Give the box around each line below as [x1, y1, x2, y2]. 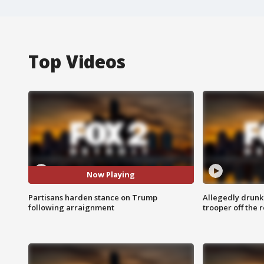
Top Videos [28, 49, 126, 74]
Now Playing [87, 169, 136, 180]
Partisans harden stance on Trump [28, 192, 157, 203]
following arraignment [28, 202, 114, 213]
